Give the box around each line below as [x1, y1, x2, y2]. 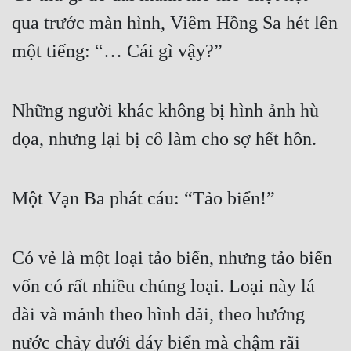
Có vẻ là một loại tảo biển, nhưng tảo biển [12, 248, 332, 269]
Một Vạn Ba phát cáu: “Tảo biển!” [12, 188, 275, 209]
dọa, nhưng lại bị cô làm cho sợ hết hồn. [12, 128, 317, 150]
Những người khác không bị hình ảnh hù [12, 100, 319, 121]
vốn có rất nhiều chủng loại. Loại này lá [12, 276, 315, 297]
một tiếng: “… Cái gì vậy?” [12, 41, 223, 62]
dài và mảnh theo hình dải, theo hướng [12, 304, 305, 325]
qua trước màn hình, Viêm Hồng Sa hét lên [12, 13, 338, 34]
